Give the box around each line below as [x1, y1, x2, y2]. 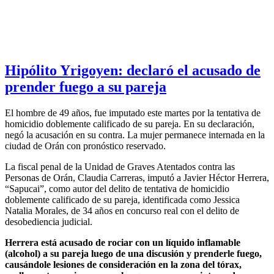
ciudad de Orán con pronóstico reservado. [5, 140, 166, 151]
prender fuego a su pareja [5, 78, 166, 95]
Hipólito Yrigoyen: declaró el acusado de [5, 62, 261, 78]
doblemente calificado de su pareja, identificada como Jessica [5, 194, 240, 205]
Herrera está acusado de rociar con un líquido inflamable [5, 237, 240, 248]
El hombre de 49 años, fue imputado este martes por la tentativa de [5, 107, 261, 118]
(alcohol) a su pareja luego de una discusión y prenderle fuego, [5, 248, 262, 259]
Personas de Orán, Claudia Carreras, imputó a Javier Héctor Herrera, [5, 172, 269, 183]
